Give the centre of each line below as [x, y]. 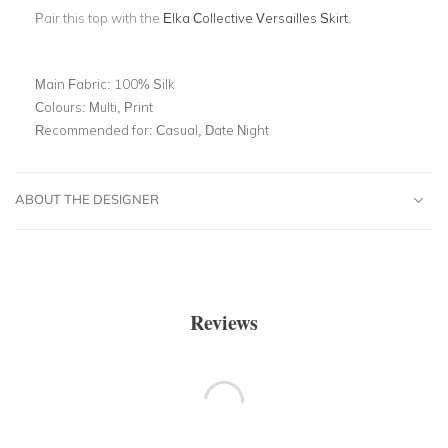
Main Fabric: [74, 83]
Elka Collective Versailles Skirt [255, 17]
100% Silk [144, 83]
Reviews [224, 322]
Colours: [62, 106]
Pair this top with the [99, 17]
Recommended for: [95, 129]
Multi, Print [121, 106]
